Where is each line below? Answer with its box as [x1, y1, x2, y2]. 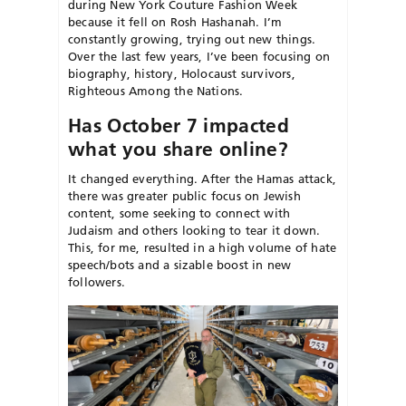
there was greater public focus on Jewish [68, 188, 301, 203]
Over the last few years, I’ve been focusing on [68, 48, 330, 63]
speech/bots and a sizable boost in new [68, 256, 292, 272]
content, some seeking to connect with [68, 205, 291, 220]
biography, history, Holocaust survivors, [68, 65, 295, 81]
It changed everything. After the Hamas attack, [68, 170, 336, 186]
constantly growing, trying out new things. [68, 31, 316, 46]
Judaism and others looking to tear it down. [68, 222, 321, 237]
